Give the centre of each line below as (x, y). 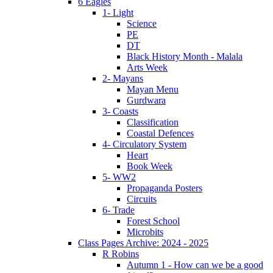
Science (142, 23)
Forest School (153, 221)
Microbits (145, 232)
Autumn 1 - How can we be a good (195, 264)
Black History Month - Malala (185, 56)
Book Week (150, 166)
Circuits (142, 199)
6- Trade (119, 210)
